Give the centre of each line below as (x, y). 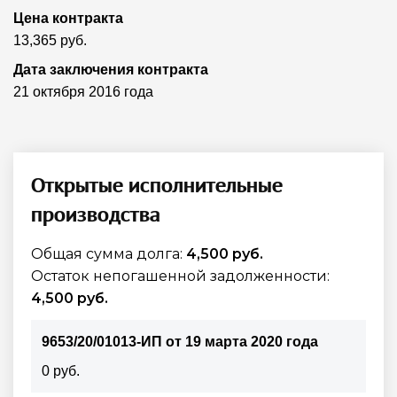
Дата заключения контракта (111, 69)
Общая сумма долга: (109, 253)
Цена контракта (68, 18)
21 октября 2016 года (83, 91)
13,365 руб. (50, 40)
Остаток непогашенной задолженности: (180, 276)
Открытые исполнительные (157, 184)
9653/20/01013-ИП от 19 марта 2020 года (180, 341)
